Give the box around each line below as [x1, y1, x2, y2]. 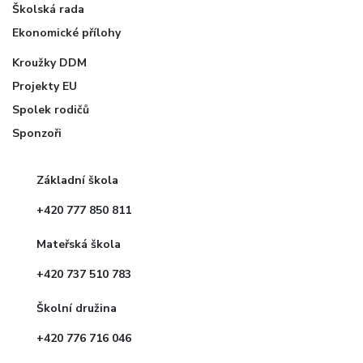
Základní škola [36, 173, 118, 189]
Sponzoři [12, 126, 62, 142]
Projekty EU [12, 79, 77, 95]
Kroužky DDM [12, 55, 87, 71]
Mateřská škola [36, 237, 121, 253]
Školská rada [12, 2, 84, 18]
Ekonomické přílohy [12, 25, 121, 41]
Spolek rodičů [12, 102, 89, 118]
